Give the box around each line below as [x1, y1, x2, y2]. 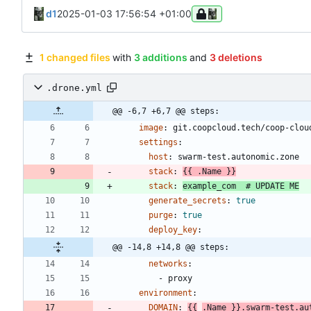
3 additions [133, 51, 187, 64]
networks [149, 259, 187, 269]
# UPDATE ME [246, 181, 299, 192]
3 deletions [209, 51, 262, 64]
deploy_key [149, 225, 197, 235]
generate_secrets [149, 196, 226, 206]
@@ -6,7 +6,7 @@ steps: [112, 106, 219, 117]
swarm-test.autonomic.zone [178, 152, 299, 162]
